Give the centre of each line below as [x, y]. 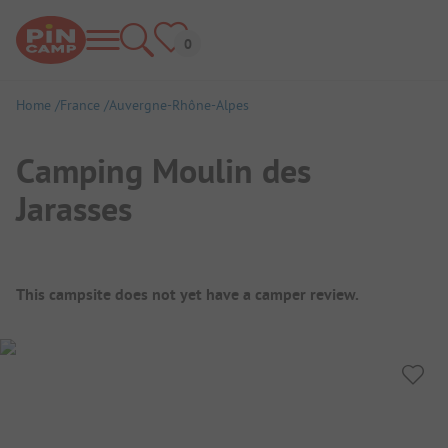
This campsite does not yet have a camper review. [187, 294]
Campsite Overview [122, 281]
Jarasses [74, 208]
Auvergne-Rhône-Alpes [179, 105]
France [80, 105]
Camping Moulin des [163, 170]
